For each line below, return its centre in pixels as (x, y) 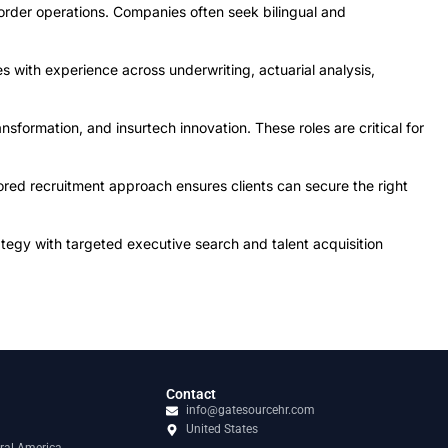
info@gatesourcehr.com (250, 410)
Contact (191, 394)
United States (222, 429)
